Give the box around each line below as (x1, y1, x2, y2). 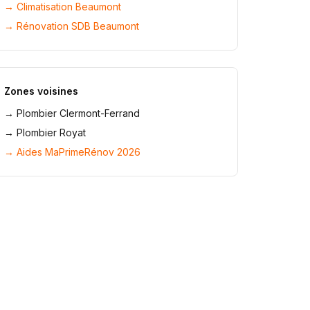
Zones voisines (4, 85, 79, 97)
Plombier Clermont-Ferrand (17, 107, 140, 119)
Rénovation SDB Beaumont (17, 20, 140, 32)
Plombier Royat (17, 127, 86, 138)
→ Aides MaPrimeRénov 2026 (4, 146, 141, 158)
